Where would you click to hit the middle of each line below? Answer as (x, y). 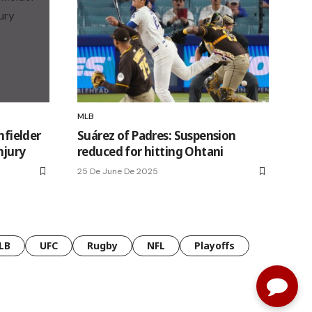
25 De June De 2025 (118, 172)
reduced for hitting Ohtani (150, 152)
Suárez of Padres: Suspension (157, 136)
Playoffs (214, 246)
